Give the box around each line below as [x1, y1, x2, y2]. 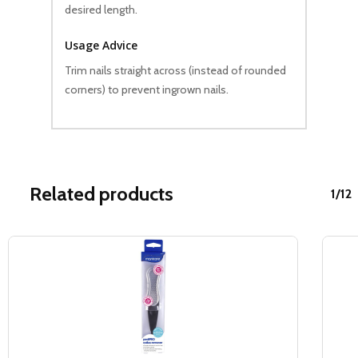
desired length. [65, 2, 137, 18]
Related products [30, 182, 173, 206]
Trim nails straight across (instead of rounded [65, 63, 286, 78]
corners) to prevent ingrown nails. [65, 82, 229, 97]
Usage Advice [65, 38, 137, 54]
